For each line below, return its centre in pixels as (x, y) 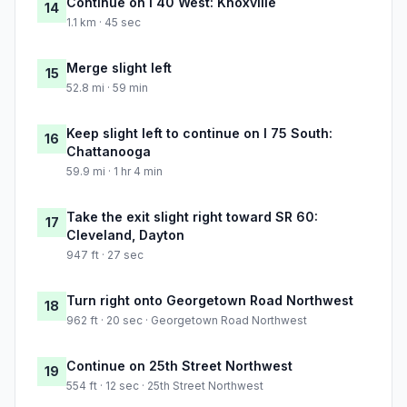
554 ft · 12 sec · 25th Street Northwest (165, 386)
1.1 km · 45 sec (104, 23)
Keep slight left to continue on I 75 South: (199, 134)
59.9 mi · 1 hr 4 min (114, 172)
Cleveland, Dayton (125, 235)
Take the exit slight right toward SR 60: (192, 217)
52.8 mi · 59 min (107, 88)
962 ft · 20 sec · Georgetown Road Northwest (187, 321)
